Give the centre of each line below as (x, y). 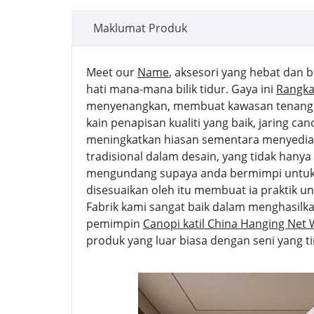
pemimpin (115, 224)
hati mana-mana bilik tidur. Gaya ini (181, 89)
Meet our (112, 72)
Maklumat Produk (140, 28)
